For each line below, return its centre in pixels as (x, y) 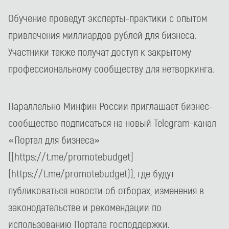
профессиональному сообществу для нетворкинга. (111, 68)
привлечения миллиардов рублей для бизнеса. (102, 35)
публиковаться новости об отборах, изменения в (106, 190)
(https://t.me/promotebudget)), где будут (91, 173)
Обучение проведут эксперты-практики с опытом (108, 18)
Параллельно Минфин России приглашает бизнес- (110, 106)
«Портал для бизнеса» (54, 139)
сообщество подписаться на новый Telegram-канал (112, 122)
